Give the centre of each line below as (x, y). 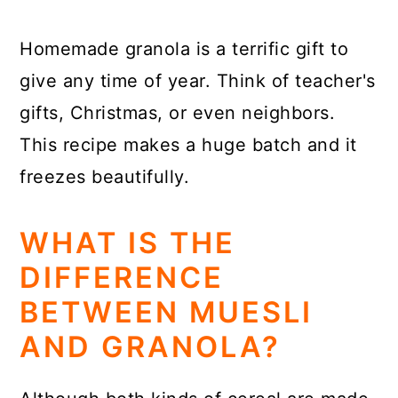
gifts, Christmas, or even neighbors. (178, 113)
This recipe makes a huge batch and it (188, 145)
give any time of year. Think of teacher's (198, 81)
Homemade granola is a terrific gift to (184, 49)
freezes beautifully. (105, 177)
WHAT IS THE (128, 243)
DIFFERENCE (122, 278)
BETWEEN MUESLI (167, 312)
